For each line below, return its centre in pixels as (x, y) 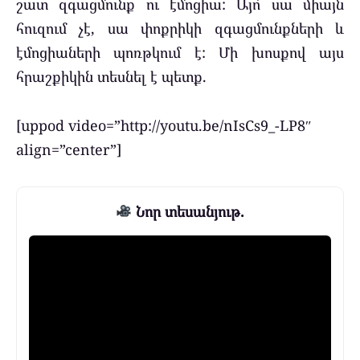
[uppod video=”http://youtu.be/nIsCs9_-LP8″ (164, 126)
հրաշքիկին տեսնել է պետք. (111, 77)
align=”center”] (69, 150)
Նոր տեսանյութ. (188, 211)
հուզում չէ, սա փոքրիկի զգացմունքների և (180, 29)
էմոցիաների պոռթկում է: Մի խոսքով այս (180, 53)
